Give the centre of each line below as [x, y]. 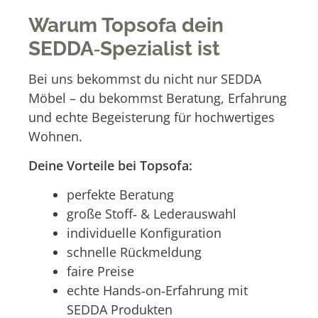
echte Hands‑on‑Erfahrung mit [157, 291]
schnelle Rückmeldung [134, 252]
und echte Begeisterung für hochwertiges [152, 117]
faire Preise [100, 272]
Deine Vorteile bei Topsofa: [110, 165]
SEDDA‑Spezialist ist [124, 48]
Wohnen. [55, 136]
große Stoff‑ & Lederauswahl [152, 214]
